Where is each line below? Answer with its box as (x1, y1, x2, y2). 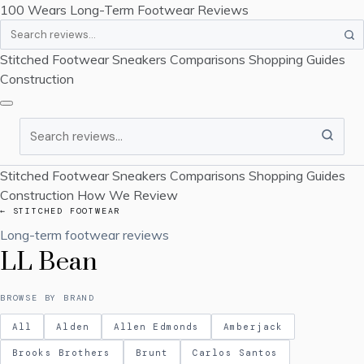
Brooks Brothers (12, 347, 111, 358)
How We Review (77, 187, 178, 203)
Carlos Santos (193, 347, 279, 358)
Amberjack (223, 321, 284, 332)
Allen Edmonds (113, 321, 200, 332)
